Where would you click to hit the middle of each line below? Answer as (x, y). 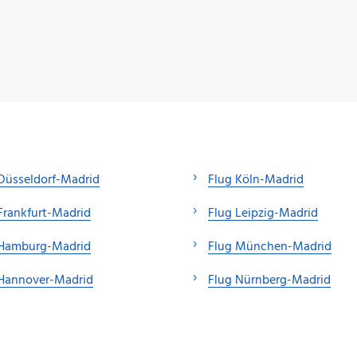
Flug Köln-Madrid (256, 180)
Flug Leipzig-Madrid (263, 213)
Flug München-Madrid (270, 247)
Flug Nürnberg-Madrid (269, 280)
